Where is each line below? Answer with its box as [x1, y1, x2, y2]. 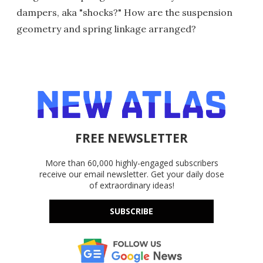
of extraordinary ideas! [89, 179, 174, 191]
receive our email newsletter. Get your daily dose [39, 168, 224, 180]
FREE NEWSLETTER [75, 129, 188, 146]
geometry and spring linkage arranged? [16, 22, 196, 35]
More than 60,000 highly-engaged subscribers [45, 157, 218, 168]
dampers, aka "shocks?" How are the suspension [16, 6, 232, 18]
